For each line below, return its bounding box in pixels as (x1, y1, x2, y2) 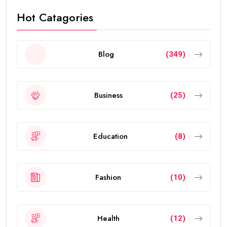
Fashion (95, 171, 121, 183)
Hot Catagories (17, 9, 93, 26)
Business (94, 89, 123, 101)
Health (97, 212, 120, 224)
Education (93, 130, 128, 142)
